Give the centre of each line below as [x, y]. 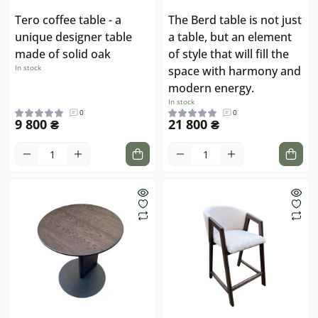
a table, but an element [230, 37]
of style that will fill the [229, 54]
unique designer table [73, 37]
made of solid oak [63, 54]
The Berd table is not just [235, 20]
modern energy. [211, 88]
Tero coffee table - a [68, 20]
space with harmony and [235, 71]
